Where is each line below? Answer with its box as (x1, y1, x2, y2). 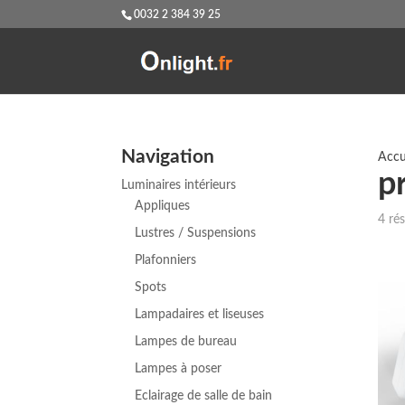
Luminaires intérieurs (121, 179, 237, 193)
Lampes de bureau (135, 335, 238, 349)
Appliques (135, 200, 191, 213)
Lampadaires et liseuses (135, 308, 265, 322)
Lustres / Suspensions (135, 227, 257, 240)
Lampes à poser (135, 363, 222, 376)
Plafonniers (135, 254, 197, 268)
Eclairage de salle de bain (135, 390, 273, 403)
